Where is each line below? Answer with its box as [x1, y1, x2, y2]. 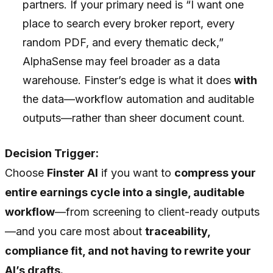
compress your [174, 166, 256, 180]
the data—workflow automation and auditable [23, 93, 255, 106]
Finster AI [47, 166, 98, 180]
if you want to [98, 166, 174, 180]
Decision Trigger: [5, 147, 99, 160]
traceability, [145, 225, 210, 238]
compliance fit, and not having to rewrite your [5, 244, 251, 258]
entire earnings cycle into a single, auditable [5, 186, 244, 199]
